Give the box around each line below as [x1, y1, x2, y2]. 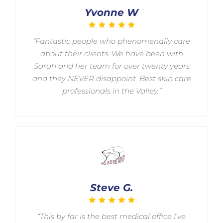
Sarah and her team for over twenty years [33, 61, 190, 71]
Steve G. [90, 181, 133, 194]
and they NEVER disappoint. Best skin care [32, 74, 191, 83]
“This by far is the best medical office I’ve [37, 212, 186, 221]
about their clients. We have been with [40, 49, 183, 58]
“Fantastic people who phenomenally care [33, 36, 190, 46]
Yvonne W [85, 6, 138, 18]
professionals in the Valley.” [62, 86, 161, 96]
